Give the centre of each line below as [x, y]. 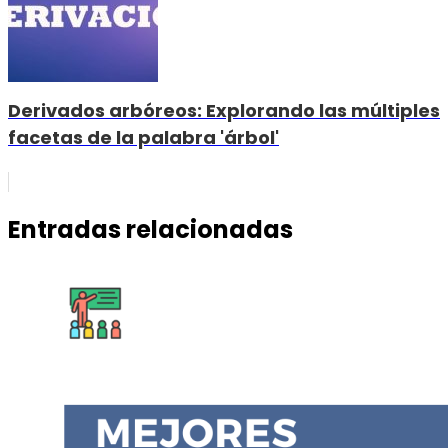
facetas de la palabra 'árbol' [143, 138]
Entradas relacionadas [150, 230]
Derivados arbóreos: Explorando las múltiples [224, 111]
